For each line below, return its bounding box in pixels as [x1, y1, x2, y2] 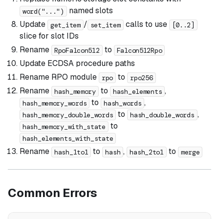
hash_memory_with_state [22, 122, 106, 131]
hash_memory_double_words [22, 110, 113, 119]
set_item [90, 20, 121, 29]
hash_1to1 [54, 147, 88, 156]
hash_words [104, 98, 142, 108]
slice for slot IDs [20, 31, 79, 42]
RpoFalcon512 [54, 45, 100, 55]
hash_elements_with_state [22, 133, 113, 143]
